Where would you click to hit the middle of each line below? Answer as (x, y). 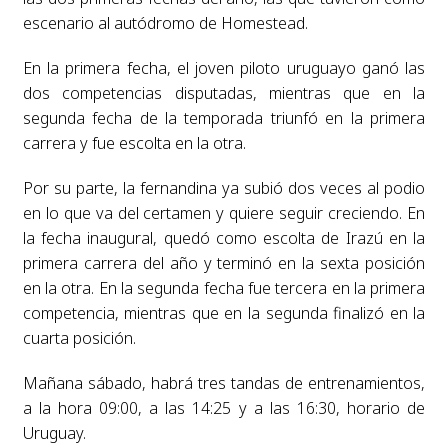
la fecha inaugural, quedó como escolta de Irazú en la (224, 238)
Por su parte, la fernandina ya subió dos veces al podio (224, 188)
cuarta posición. (79, 338)
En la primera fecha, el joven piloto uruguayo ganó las (224, 68)
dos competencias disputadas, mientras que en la (224, 93)
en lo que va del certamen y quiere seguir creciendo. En (224, 213)
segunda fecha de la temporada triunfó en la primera (224, 118)
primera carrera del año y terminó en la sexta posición (224, 263)
